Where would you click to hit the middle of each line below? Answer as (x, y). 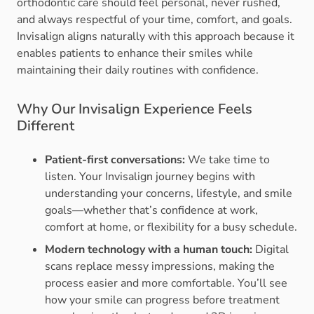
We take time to (229, 160)
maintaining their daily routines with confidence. (138, 70)
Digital (272, 250)
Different (46, 126)
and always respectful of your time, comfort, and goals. (155, 20)
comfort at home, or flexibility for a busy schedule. (171, 227)
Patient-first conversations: (116, 160)
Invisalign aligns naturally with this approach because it (156, 37)
